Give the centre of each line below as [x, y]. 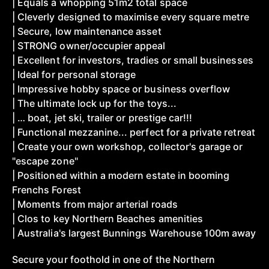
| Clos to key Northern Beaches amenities [107, 219]
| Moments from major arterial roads [95, 204]
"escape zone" [45, 161]
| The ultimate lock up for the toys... [94, 103]
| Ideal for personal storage [74, 74]
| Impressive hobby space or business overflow [121, 89]
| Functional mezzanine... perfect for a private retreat [134, 132]
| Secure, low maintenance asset [87, 31]
